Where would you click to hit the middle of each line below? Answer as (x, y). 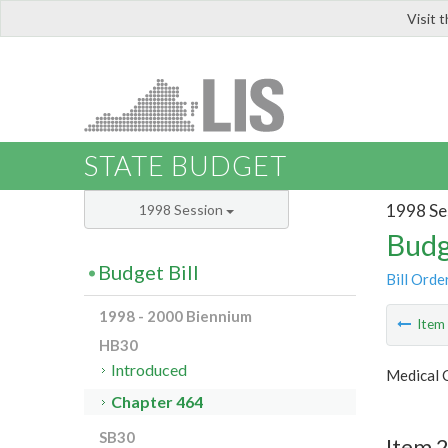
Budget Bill (148, 272)
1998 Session (182, 210)
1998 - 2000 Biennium (175, 316)
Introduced (149, 370)
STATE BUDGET (185, 166)
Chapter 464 (157, 402)
